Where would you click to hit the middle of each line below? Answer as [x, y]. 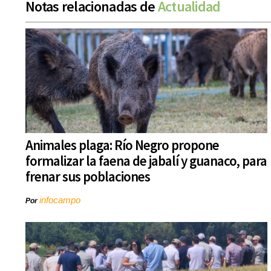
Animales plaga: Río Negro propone [122, 145]
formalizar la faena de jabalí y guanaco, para [146, 161]
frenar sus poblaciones [88, 177]
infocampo [60, 200]
